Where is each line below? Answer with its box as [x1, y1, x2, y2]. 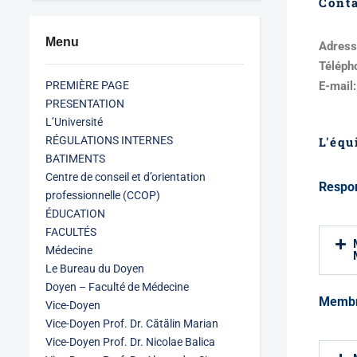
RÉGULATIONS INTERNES [45, 134, 173, 147]
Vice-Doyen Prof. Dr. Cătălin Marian [45, 317, 218, 330]
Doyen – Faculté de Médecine [45, 280, 189, 293]
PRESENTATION [45, 97, 124, 110]
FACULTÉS [45, 226, 96, 238]
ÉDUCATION [45, 207, 105, 220]
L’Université [45, 116, 103, 128]
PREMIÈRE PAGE [45, 79, 129, 92]
